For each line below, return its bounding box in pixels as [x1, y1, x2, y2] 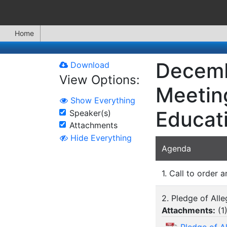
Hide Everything [70, 133, 132, 143]
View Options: [59, 72, 140, 87]
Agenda [162, 143, 191, 154]
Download [68, 60, 109, 70]
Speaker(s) [69, 107, 111, 118]
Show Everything [70, 95, 135, 105]
